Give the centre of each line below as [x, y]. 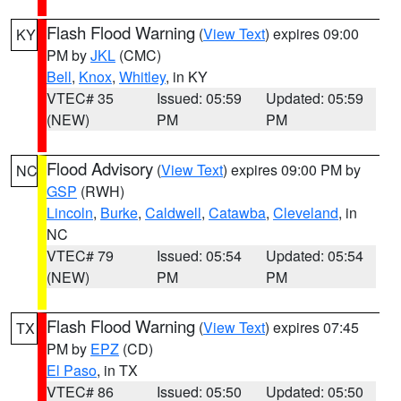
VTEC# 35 [80, 98]
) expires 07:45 [312, 327]
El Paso [72, 370]
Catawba [237, 213]
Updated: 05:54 [315, 256]
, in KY [187, 77]
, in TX [117, 370]
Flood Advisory [100, 168]
